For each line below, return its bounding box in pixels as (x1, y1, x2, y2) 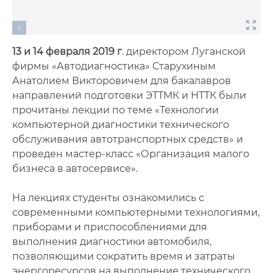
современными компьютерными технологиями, (12, 207, 260, 218)
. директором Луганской (122, 46, 246, 57)
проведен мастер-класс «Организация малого (12, 148, 249, 160)
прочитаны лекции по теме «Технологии (12, 104, 219, 116)
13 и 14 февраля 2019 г (12, 46, 122, 57)
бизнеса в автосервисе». (12, 163, 138, 174)
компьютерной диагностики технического (12, 119, 229, 130)
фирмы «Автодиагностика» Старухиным (12, 60, 216, 72)
